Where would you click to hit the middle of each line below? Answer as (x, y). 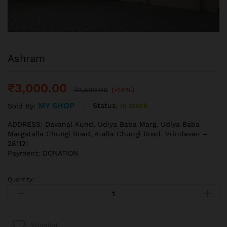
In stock (134, 106)
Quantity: (21, 179)
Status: (105, 106)
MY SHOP (56, 105)
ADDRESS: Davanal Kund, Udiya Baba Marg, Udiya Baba (104, 124)
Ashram (26, 58)
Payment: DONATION (43, 153)
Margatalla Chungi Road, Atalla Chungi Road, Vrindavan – (107, 134)
